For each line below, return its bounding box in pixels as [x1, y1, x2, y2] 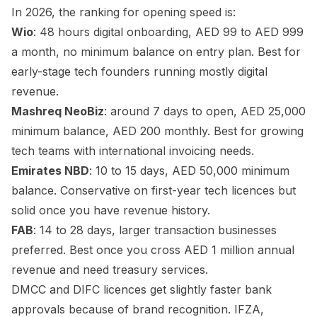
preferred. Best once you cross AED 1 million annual [11, 243, 294, 257]
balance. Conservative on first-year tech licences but [11, 183, 296, 197]
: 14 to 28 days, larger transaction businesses [33, 223, 277, 237]
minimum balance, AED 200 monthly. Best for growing [11, 124, 304, 138]
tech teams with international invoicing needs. [11, 144, 254, 158]
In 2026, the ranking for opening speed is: [11, 5, 236, 19]
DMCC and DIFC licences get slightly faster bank [11, 282, 272, 296]
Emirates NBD [11, 163, 89, 178]
